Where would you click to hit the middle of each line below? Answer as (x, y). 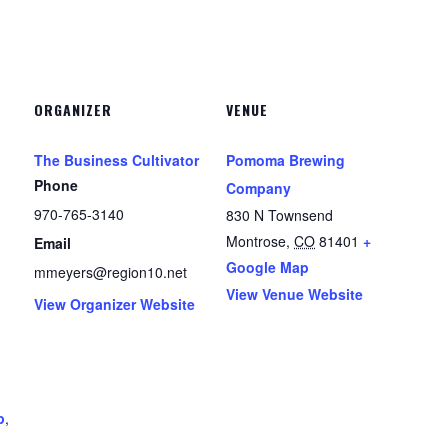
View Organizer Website (114, 304)
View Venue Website (294, 294)
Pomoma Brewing (285, 160)
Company (258, 188)
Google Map (267, 267)
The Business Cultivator (116, 160)
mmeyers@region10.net (110, 272)
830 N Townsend (279, 215)
